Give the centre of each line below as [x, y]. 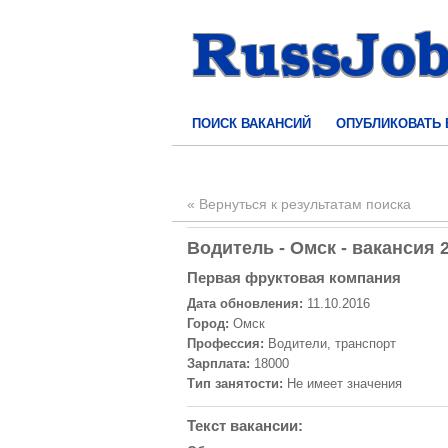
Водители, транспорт [330, 343]
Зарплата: [218, 363]
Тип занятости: [235, 383]
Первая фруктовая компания [294, 277]
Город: [208, 323]
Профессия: [225, 343]
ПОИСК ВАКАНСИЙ [251, 123]
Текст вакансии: [245, 425]
